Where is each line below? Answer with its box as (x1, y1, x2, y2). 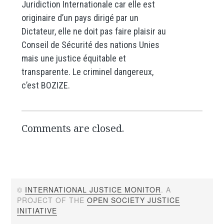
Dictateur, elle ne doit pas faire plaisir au (21, 25, 166, 36)
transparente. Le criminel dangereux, (21, 66, 153, 77)
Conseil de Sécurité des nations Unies (21, 39, 159, 50)
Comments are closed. (21, 121, 124, 135)
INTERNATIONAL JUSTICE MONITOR (25, 184, 161, 195)
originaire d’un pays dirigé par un (21, 12, 138, 23)
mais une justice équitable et (21, 52, 126, 63)
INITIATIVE (17, 205, 57, 216)
